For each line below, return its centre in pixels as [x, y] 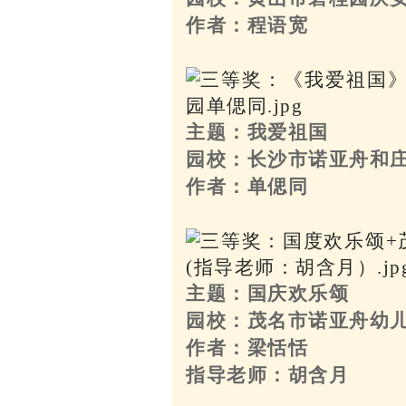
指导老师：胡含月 [268, 375]
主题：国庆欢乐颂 [268, 293]
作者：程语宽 [247, 25]
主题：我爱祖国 [257, 132]
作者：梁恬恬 [247, 348]
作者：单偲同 [247, 186]
